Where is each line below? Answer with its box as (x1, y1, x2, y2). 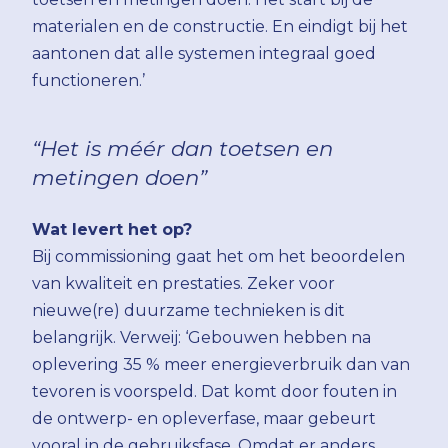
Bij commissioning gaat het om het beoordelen (32, 246, 405, 266)
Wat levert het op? (32, 219, 192, 239)
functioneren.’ (32, 71, 145, 90)
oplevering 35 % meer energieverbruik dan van (32, 354, 410, 374)
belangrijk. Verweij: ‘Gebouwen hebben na (32, 327, 371, 347)
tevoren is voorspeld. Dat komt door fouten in (32, 381, 397, 401)
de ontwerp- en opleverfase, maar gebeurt (32, 408, 376, 428)
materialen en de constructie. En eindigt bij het (32, 17, 408, 36)
